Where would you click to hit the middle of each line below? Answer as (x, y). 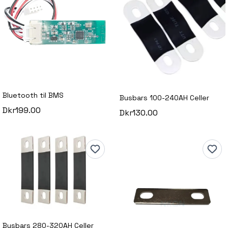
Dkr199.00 (22, 110)
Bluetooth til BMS (33, 95)
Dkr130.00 (139, 112)
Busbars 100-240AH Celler (165, 97)
